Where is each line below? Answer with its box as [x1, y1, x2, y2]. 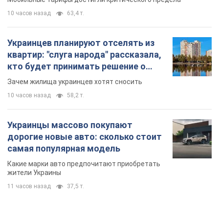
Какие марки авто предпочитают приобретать [7, 160, 160, 168]
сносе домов [7, 73, 63, 84]
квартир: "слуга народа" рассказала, [7, 49, 161, 60]
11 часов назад [7, 183, 51, 190]
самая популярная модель [7, 143, 120, 154]
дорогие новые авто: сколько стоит [7, 131, 162, 142]
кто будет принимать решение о [7, 61, 146, 72]
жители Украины [7, 169, 61, 177]
